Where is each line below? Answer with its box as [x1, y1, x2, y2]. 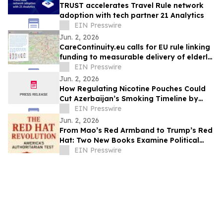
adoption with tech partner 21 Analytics [59, 11, 204, 20]
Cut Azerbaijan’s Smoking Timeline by [59, 94, 198, 104]
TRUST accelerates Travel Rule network [59, 1, 204, 10]
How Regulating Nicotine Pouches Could [59, 84, 206, 94]
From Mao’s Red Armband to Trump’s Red [59, 126, 213, 135]
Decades [59, 104, 92, 113]
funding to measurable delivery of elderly [59, 53, 212, 62]
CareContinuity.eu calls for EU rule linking [59, 43, 210, 52]
